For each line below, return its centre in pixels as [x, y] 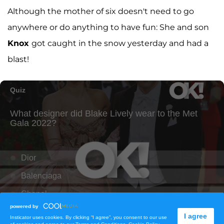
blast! [18, 59]
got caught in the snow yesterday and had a [120, 43]
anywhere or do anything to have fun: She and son [108, 27]
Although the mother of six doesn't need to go [101, 11]
